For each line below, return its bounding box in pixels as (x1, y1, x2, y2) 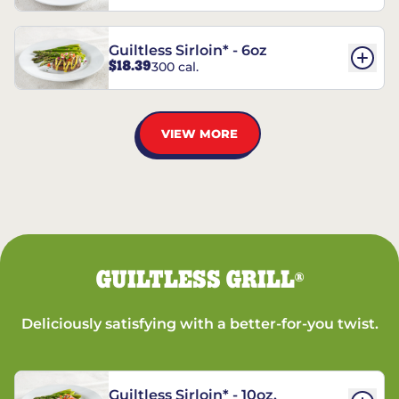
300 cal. (151, 58, 199, 75)
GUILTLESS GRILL (95, 268, 295, 293)
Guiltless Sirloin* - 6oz (109, 42, 267, 60)
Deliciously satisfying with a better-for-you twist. (20, 315, 379, 332)
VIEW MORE (161, 126, 238, 141)
